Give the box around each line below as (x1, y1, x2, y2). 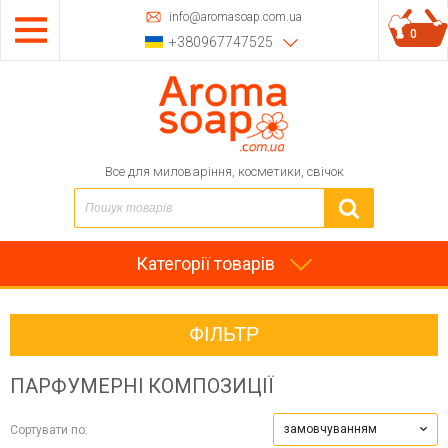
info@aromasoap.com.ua (169, 9, 302, 24)
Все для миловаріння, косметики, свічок (104, 164, 344, 179)
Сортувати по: (10, 422, 88, 437)
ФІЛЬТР (189, 323, 259, 346)
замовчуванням (284, 422, 377, 436)
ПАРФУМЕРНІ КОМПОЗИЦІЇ (10, 375, 274, 398)
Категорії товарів (136, 253, 275, 274)
